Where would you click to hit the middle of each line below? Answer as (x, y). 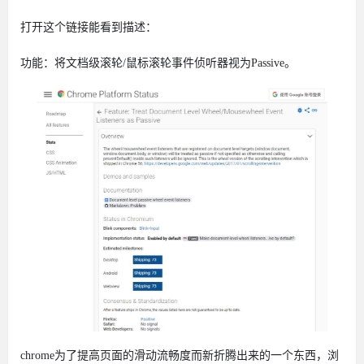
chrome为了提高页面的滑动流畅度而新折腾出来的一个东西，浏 (180, 356)
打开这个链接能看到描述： (89, 28)
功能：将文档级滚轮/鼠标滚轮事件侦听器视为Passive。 (158, 63)
